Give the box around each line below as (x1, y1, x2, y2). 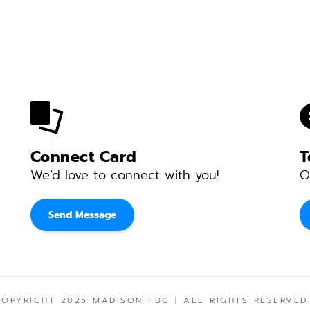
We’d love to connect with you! (30, 165, 224, 185)
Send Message (48, 207, 116, 222)
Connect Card (30, 145, 137, 168)
